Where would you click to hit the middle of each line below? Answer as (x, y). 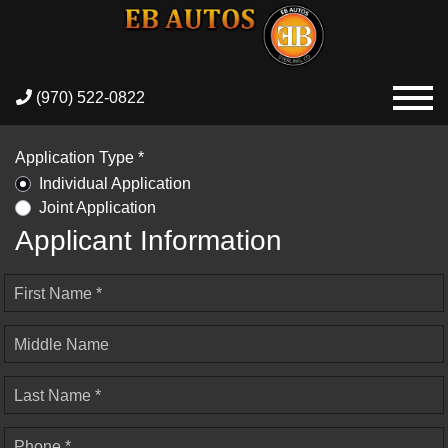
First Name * (58, 293)
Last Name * (57, 395)
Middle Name (61, 344)
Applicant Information (148, 240)
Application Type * (79, 157)
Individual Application (115, 183)
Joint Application (97, 207)
